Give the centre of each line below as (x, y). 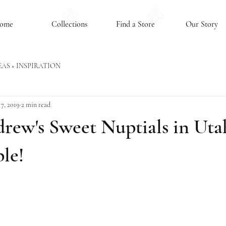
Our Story (202, 24)
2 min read (36, 104)
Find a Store (135, 24)
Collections (69, 24)
